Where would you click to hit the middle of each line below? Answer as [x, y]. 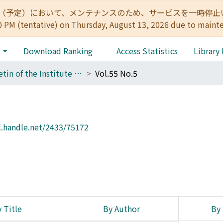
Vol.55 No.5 [116, 73]
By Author [121, 209]
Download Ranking [58, 51]
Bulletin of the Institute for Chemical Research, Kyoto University [78, 73]
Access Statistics [147, 51]
